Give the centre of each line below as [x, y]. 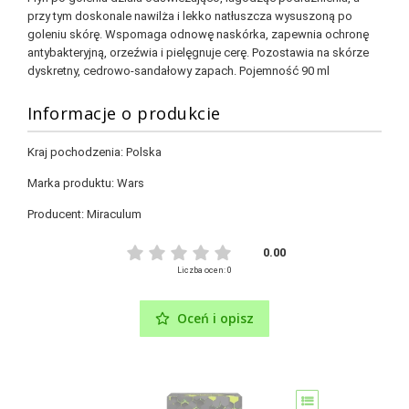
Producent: [57, 214]
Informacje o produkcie [124, 113]
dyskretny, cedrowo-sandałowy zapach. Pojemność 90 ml [178, 70]
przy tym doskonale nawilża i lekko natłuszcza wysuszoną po [189, 16]
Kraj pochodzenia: [76, 152]
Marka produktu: [72, 183]
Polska [143, 152]
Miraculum [114, 214]
